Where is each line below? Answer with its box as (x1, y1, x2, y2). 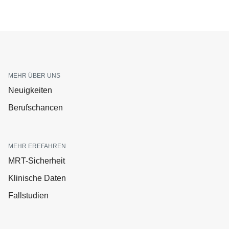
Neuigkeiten (8, 86, 52, 95)
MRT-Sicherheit (8, 156, 65, 165)
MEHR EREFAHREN (8, 143, 66, 150)
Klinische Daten (8, 174, 66, 182)
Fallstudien (8, 191, 49, 200)
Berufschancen (8, 103, 63, 112)
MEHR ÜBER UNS (8, 72, 60, 79)
